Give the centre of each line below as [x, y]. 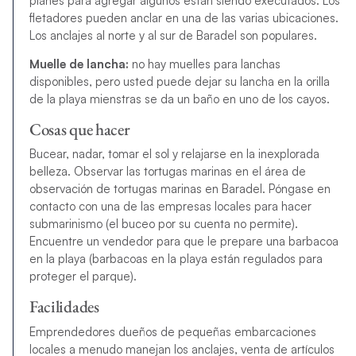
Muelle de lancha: [79, 64]
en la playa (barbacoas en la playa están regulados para [176, 259]
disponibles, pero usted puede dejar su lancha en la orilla [179, 81]
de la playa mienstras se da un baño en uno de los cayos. [179, 99]
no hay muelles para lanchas [204, 64]
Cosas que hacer [79, 129]
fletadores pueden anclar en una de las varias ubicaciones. [184, 17]
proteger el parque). [83, 277]
